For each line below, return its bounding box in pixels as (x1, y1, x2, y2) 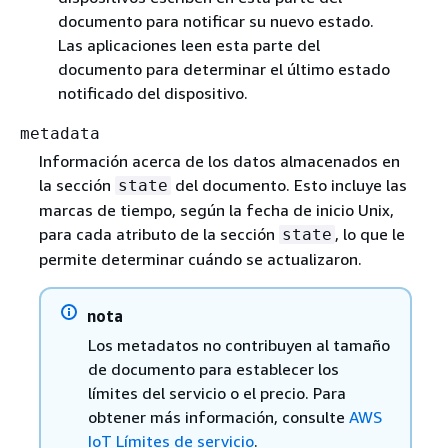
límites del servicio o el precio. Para (87, 383, 346, 404)
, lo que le (334, 224, 405, 245)
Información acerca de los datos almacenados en (38, 151, 400, 172)
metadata (20, 124, 100, 144)
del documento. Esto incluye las (170, 175, 407, 196)
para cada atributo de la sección (38, 224, 279, 245)
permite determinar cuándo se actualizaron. (38, 249, 362, 270)
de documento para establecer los (87, 359, 339, 380)
